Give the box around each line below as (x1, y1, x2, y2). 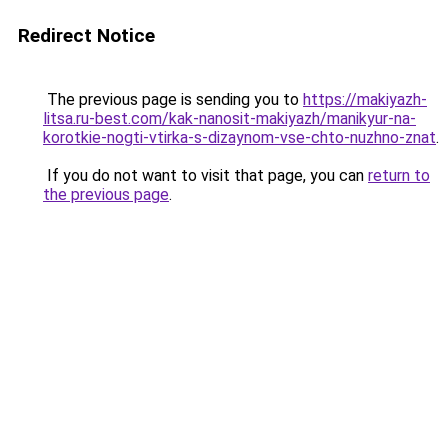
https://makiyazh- (303, 90, 427, 109)
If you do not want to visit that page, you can (43, 166, 368, 185)
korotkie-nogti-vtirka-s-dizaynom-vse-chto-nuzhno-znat (43, 128, 436, 147)
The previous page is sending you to (43, 90, 303, 109)
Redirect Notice (18, 24, 155, 47)
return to (368, 166, 430, 185)
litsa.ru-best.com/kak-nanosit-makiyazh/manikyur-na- (43, 109, 416, 128)
